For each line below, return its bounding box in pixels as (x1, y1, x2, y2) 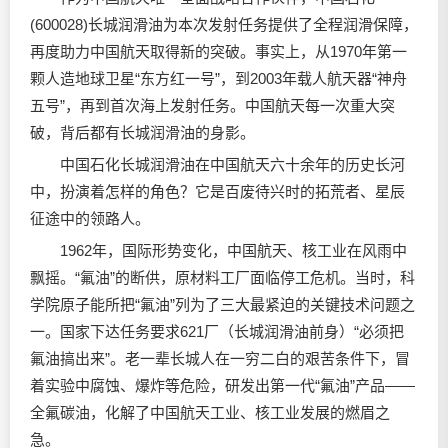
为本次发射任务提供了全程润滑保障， (163, 15, 418, 33)
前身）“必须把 (309, 322, 404, 340)
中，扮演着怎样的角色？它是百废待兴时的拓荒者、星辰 (30, 182, 405, 200)
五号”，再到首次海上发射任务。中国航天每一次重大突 (30, 96, 395, 114)
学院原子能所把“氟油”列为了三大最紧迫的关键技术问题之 (30, 295, 415, 313)
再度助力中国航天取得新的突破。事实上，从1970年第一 (30, 42, 407, 60)
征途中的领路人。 (30, 209, 150, 227)
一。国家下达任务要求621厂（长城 (30, 322, 264, 340)
